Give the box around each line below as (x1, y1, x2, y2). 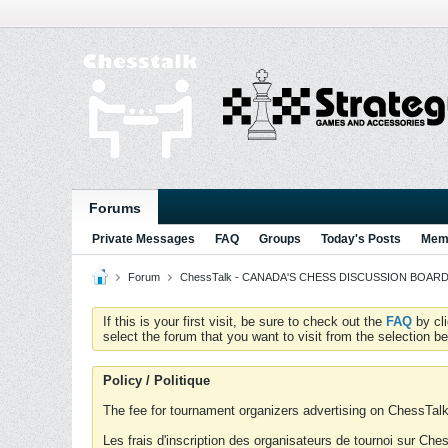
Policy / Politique (103, 373, 210, 388)
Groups (259, 232, 301, 246)
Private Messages (92, 232, 195, 246)
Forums (89, 200, 141, 216)
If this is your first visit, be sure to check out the (103, 314, 386, 329)
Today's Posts (321, 232, 401, 246)
